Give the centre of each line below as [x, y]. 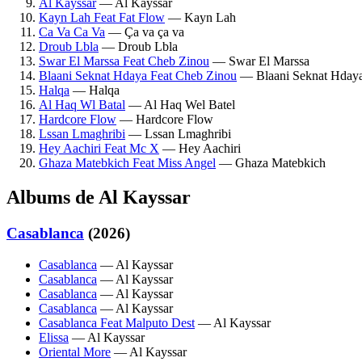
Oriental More [75, 351]
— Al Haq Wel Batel [180, 105]
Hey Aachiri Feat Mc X [99, 149]
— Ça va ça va [145, 32]
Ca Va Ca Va [72, 32]
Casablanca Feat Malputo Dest [117, 322]
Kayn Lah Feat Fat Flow [102, 18]
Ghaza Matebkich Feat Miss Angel [127, 163]
